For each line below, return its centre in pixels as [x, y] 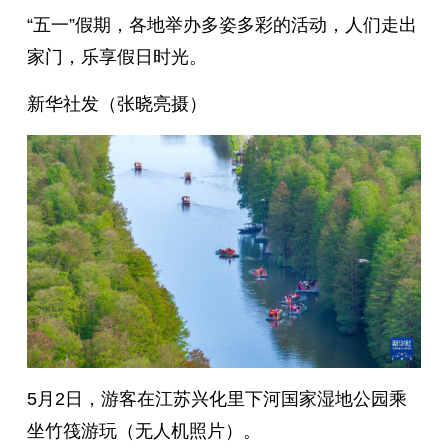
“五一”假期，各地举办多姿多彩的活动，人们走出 [221, 25]
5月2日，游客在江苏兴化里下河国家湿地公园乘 [216, 398]
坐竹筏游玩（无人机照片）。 [143, 430]
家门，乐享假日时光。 [116, 57]
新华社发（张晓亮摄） [116, 104]
